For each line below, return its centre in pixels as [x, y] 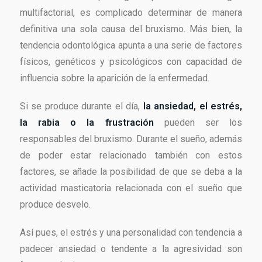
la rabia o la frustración [87, 123]
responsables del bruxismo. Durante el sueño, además [131, 139]
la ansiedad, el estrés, [193, 106]
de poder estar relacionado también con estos [131, 156]
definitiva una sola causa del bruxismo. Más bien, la [131, 29]
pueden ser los [198, 123]
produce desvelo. [55, 205]
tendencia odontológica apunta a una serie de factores [131, 46]
